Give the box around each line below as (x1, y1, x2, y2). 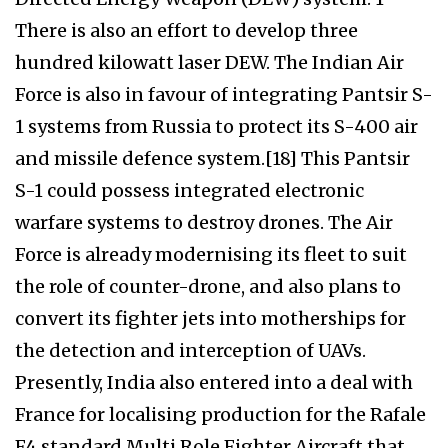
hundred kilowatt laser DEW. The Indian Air (15, 51, 404, 75)
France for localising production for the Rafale (15, 403, 426, 427)
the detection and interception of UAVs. (15, 339, 366, 363)
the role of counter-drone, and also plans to (15, 275, 401, 299)
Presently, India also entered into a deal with (15, 371, 413, 395)
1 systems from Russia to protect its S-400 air (15, 115, 418, 139)
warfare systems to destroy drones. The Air (15, 211, 393, 235)
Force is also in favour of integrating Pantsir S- (15, 83, 433, 107)
